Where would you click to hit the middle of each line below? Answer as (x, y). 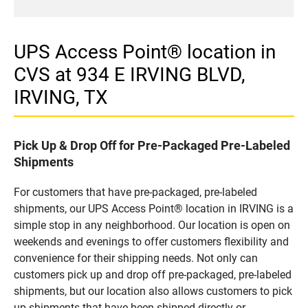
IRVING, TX (61, 97)
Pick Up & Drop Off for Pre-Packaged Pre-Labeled (152, 145)
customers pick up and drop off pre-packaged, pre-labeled (153, 274)
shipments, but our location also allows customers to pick (153, 291)
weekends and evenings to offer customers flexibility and (151, 241)
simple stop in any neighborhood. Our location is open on (152, 225)
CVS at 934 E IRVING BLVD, (130, 74)
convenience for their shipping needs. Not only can (136, 258)
